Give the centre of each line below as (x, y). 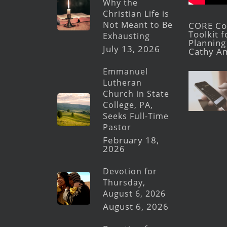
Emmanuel (126, 71)
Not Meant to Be (138, 25)
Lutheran (123, 83)
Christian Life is (136, 14)
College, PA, (128, 105)
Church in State (136, 94)
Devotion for (130, 171)
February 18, (131, 140)
